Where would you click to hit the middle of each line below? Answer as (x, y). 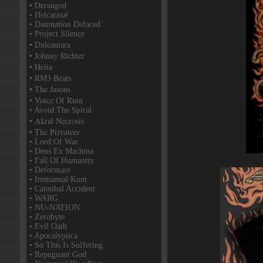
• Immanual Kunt (58, 179)
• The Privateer (55, 132)
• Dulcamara (50, 44)
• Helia (41, 67)
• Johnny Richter (57, 55)
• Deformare (50, 170)
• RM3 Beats (50, 78)
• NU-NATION (55, 208)
